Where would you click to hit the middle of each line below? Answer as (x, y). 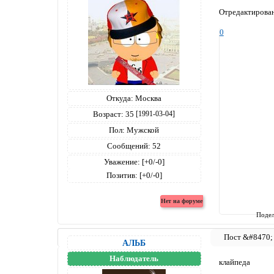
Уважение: (122, 162)
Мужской (142, 130)
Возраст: (109, 114)
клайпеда (234, 262)
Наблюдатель (134, 258)
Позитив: (122, 176)
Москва (148, 98)
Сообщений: (129, 146)
